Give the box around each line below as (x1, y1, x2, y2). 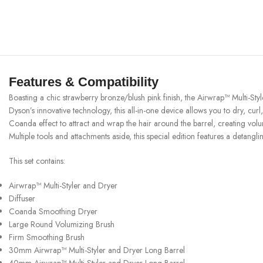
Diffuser (9, 192, 35, 204)
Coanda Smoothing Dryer (9, 205, 97, 217)
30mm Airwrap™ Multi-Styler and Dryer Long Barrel (9, 244, 185, 256)
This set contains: (9, 154, 65, 167)
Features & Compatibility (9, 74, 159, 89)
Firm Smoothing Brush (9, 231, 85, 243)
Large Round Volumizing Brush (9, 218, 114, 230)
